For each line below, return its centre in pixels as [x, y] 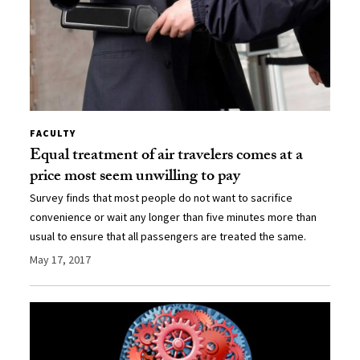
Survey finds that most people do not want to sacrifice [162, 197]
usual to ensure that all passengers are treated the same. [168, 236]
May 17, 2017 [61, 259]
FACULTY [53, 133]
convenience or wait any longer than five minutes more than [174, 217]
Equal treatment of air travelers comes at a [167, 156]
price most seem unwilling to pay [135, 177]
